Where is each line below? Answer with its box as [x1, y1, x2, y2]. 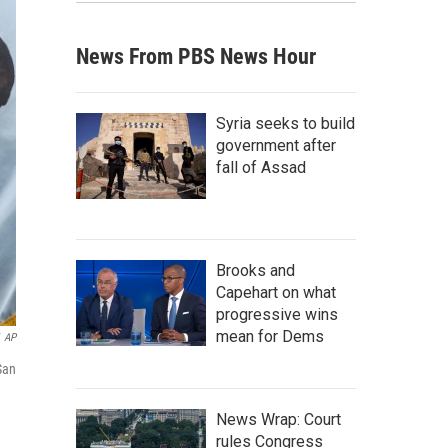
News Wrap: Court [216, 410, 341, 429]
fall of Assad [216, 158, 306, 177]
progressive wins [216, 305, 338, 324]
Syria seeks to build [216, 114, 355, 133]
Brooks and [216, 261, 295, 280]
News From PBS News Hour [76, 44, 316, 69]
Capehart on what [216, 283, 336, 302]
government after [216, 136, 336, 155]
